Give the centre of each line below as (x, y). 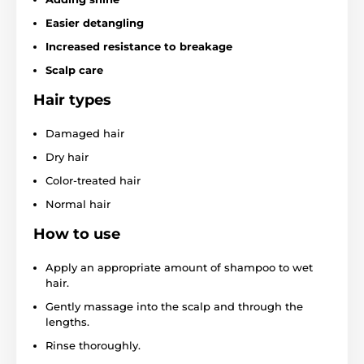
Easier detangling (95, 22)
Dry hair (67, 156)
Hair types (72, 100)
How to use (77, 234)
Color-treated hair (93, 180)
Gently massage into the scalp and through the (174, 306)
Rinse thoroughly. (93, 345)
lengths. (67, 321)
